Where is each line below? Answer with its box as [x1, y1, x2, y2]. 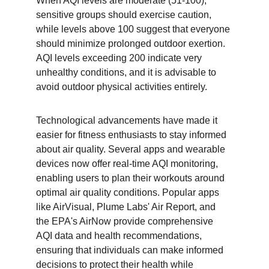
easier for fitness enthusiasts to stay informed [36, 130, 229, 140]
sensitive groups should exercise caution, [36, 10, 214, 20]
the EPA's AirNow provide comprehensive [36, 216, 216, 226]
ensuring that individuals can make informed [36, 245, 226, 255]
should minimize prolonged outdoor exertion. [36, 38, 228, 49]
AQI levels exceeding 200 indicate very [36, 53, 204, 63]
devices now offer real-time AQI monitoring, [36, 159, 220, 169]
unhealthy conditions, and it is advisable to [36, 67, 219, 77]
